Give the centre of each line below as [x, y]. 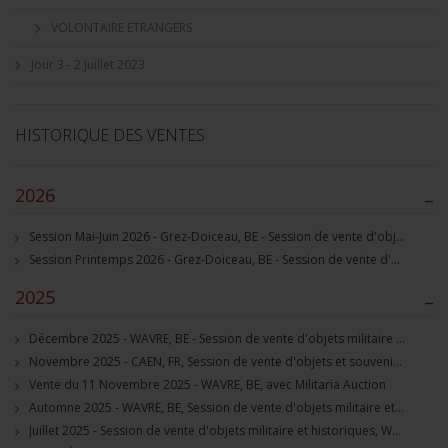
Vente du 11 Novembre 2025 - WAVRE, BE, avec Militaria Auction [207, 384]
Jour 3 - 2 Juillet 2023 [88, 64]
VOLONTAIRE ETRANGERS [121, 27]
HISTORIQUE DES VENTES [110, 135]
